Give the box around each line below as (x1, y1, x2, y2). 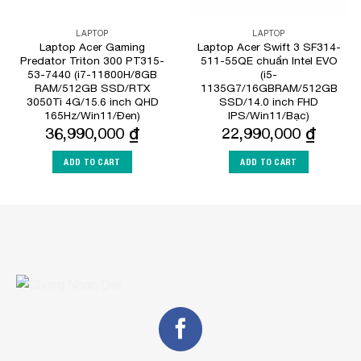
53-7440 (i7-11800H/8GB (27, 68, 157, 81)
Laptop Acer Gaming (39, 40, 145, 54)
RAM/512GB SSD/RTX (35, 81, 150, 95)
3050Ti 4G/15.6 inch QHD (26, 95, 159, 109)
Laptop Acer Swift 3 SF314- (197, 40, 341, 54)
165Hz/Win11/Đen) (44, 109, 140, 122)
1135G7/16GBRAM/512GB (200, 81, 338, 95)
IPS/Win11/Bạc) (228, 109, 309, 122)
